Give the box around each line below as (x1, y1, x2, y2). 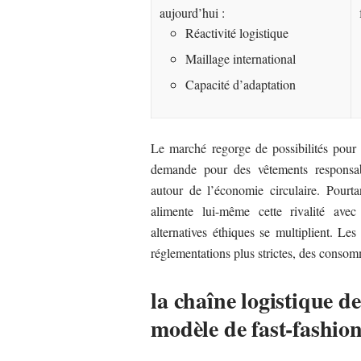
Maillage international (185, 49, 297, 67)
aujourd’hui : (160, 3, 226, 21)
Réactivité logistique (185, 23, 289, 41)
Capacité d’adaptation (185, 75, 297, 93)
